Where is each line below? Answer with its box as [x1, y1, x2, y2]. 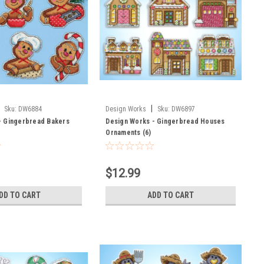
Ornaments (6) [105, 128, 151, 137]
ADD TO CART [147, 190, 194, 200]
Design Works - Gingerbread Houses [105, 117, 225, 126]
